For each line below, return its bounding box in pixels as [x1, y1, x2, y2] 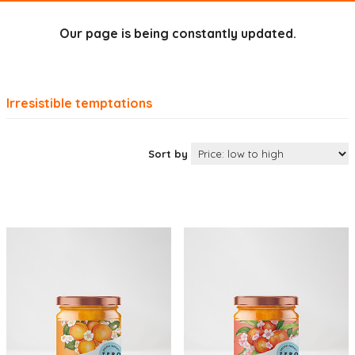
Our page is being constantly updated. [59, 25, 296, 41]
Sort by [148, 147, 188, 160]
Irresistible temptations [6, 95, 152, 111]
